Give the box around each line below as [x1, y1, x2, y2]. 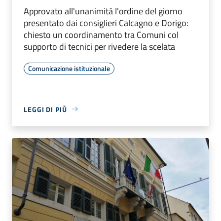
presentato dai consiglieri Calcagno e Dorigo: [24, 16, 188, 30]
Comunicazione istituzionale [28, 63, 110, 74]
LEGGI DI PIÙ [24, 104, 67, 114]
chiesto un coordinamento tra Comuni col [24, 28, 179, 41]
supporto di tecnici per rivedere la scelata [24, 39, 175, 53]
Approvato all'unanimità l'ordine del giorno [24, 4, 183, 18]
